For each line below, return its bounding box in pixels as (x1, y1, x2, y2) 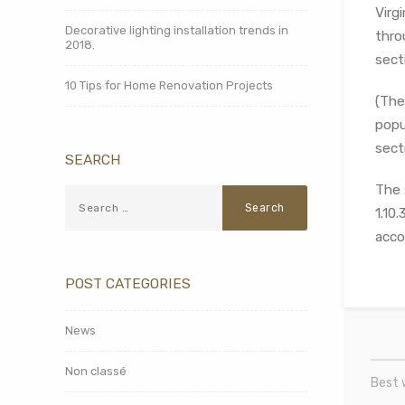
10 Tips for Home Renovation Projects (65, 79, 273, 92)
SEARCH (65, 151, 120, 168)
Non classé (65, 364, 127, 378)
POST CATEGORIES (65, 275, 191, 292)
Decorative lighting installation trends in (65, 24, 288, 37)
